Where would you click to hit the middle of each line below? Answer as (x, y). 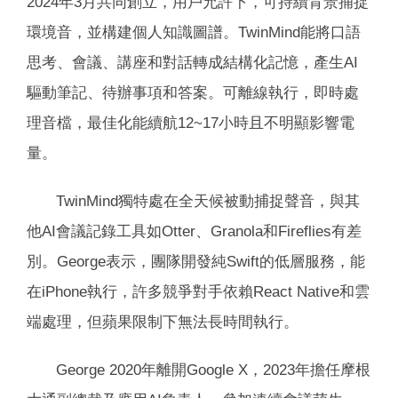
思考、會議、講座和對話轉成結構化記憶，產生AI (192, 62)
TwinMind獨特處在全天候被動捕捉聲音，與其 (208, 200)
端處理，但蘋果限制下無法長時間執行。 (163, 321)
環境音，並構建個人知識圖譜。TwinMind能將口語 (194, 32)
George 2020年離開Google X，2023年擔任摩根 (213, 369)
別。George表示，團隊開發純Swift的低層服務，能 (196, 261)
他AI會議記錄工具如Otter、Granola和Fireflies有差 (194, 231)
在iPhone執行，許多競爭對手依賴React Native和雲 (198, 291)
